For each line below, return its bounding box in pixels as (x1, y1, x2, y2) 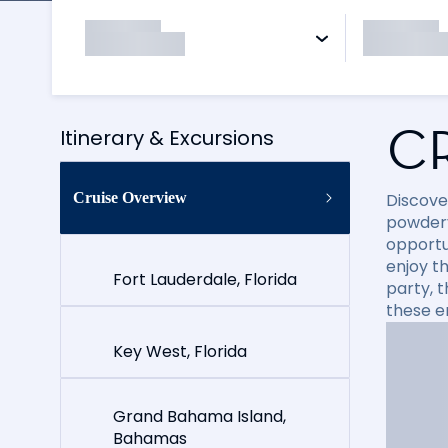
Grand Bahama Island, (113, 405, 286, 428)
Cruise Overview (73, 189, 187, 206)
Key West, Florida (113, 339, 247, 363)
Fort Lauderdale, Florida (113, 267, 297, 291)
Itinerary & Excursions (60, 123, 274, 152)
